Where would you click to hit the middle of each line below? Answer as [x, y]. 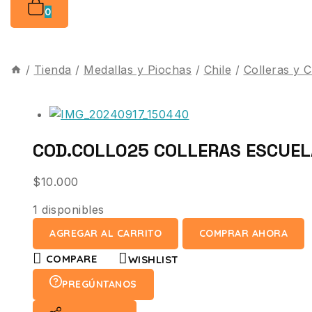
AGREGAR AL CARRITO [106, 233]
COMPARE [71, 258]
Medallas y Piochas [138, 69]
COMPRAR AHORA [243, 233]
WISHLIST [153, 259]
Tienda [53, 69]
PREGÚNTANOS [100, 284]
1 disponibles [69, 209]
